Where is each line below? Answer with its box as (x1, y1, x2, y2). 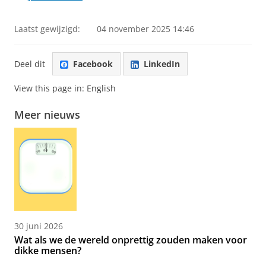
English (87, 83, 116, 94)
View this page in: (14, 83, 87, 94)
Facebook (73, 58, 113, 69)
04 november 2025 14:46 (97, 23, 194, 34)
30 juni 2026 (14, 220, 63, 232)
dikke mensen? (14, 244, 81, 258)
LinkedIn (144, 58, 180, 69)
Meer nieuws (14, 107, 80, 122)
